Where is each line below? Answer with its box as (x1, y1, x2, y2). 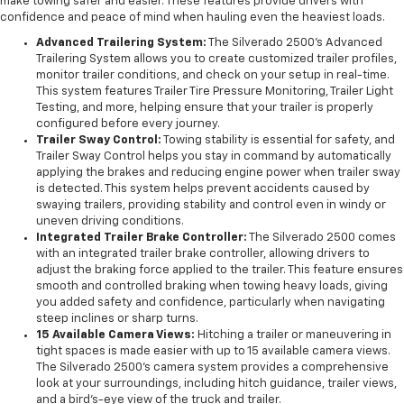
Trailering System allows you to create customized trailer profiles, (36, 53, 397, 66)
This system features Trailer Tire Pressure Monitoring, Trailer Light (36, 86, 393, 98)
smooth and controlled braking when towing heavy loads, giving (36, 280, 388, 293)
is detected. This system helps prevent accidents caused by (36, 183, 370, 196)
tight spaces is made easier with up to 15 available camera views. (36, 345, 390, 358)
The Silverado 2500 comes (247, 232, 396, 244)
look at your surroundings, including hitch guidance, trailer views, (36, 378, 397, 390)
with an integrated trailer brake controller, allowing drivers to (36, 248, 370, 261)
